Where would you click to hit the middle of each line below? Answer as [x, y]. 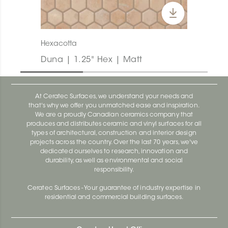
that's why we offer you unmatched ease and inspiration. [114, 106]
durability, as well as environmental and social [114, 161]
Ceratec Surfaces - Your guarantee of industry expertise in [114, 188]
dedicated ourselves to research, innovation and [114, 151]
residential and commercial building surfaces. [114, 197]
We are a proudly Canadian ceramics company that [114, 115]
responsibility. [114, 170]
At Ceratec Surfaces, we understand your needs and [114, 96]
